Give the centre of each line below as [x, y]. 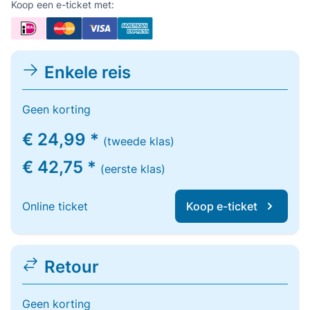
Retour [72, 267]
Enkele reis [88, 72]
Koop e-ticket [222, 206]
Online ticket [55, 206]
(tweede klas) [139, 141]
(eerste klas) [133, 169]
